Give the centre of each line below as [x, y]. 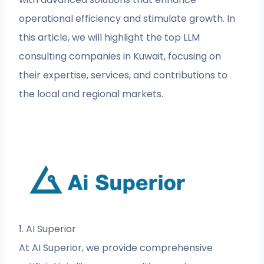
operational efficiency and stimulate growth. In [127, 19]
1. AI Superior [48, 229]
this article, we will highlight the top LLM [110, 38]
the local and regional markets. [91, 94]
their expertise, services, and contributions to [123, 75]
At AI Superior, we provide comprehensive [116, 248]
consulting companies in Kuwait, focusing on [120, 57]
